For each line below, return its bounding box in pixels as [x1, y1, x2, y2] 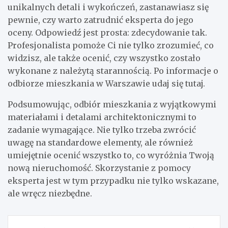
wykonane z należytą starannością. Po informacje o [8, 65, 218, 76]
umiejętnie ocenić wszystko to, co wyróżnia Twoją [8, 150, 214, 160]
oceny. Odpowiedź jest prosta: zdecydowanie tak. [8, 27, 207, 38]
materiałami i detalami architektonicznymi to [8, 111, 196, 122]
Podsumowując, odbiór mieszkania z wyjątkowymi [8, 99, 216, 109]
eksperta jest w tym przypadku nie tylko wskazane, [8, 175, 219, 186]
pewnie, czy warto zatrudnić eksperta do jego [8, 14, 193, 25]
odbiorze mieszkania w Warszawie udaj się [8, 78, 185, 89]
